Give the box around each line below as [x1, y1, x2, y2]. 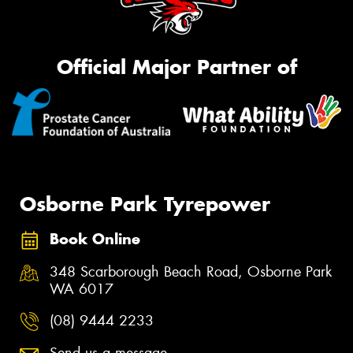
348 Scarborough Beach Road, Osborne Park [50, 262, 332, 282]
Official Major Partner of [56, 54, 297, 80]
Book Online [50, 229, 140, 248]
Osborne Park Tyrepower [20, 191, 270, 217]
